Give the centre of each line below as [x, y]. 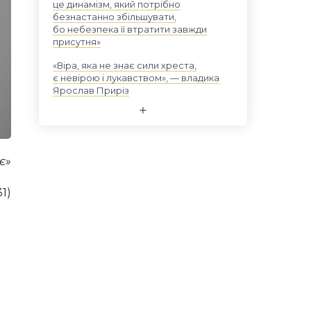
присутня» [77, 42]
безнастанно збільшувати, [115, 17]
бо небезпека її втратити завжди [130, 29]
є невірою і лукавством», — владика [136, 78]
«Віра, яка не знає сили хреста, [125, 65]
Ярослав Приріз [91, 90]
